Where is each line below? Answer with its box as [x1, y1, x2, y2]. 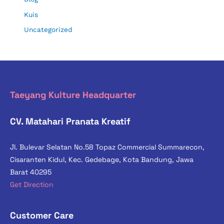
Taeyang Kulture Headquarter [10, 89, 136, 101]
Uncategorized [24, 25, 73, 34]
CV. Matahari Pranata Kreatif [10, 115, 130, 127]
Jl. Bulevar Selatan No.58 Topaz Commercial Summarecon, [10, 142, 204, 152]
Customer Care [10, 209, 73, 221]
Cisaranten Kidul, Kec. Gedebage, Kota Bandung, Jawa [10, 155, 193, 164]
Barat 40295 [10, 167, 51, 177]
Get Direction [10, 179, 53, 189]
